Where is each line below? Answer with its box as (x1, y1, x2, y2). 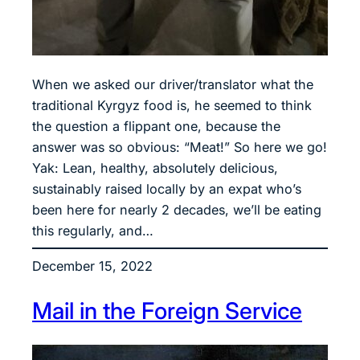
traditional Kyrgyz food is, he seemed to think (32, 97, 312, 114)
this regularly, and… (32, 223, 153, 239)
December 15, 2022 (32, 258, 153, 275)
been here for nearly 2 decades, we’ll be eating (32, 202, 321, 219)
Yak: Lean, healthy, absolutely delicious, (32, 160, 278, 177)
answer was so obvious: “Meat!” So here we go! (32, 139, 327, 156)
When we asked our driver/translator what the (32, 76, 313, 93)
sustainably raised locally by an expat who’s (32, 181, 301, 198)
